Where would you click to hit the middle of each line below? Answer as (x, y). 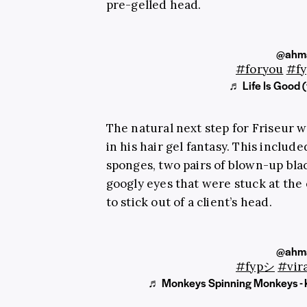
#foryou (259, 69)
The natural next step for (179, 128)
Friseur (273, 128)
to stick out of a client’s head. (189, 202)
